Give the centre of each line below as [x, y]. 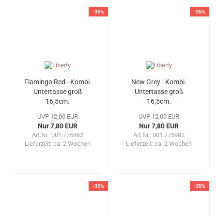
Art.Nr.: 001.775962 [58, 135]
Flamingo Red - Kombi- [58, 82]
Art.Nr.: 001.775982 [159, 135]
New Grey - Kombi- [159, 82]
